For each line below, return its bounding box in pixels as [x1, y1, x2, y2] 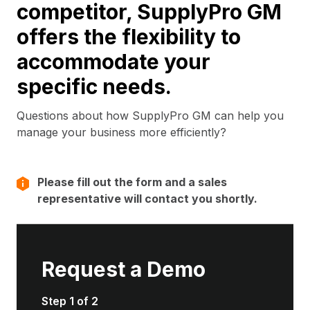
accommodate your [17, 49, 210, 75]
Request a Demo [42, 257, 206, 282]
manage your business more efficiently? [17, 125, 226, 139]
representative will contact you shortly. [37, 191, 257, 206]
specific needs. [17, 74, 172, 100]
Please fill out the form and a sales [37, 174, 227, 189]
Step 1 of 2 [42, 293, 98, 308]
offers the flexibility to [17, 24, 241, 50]
